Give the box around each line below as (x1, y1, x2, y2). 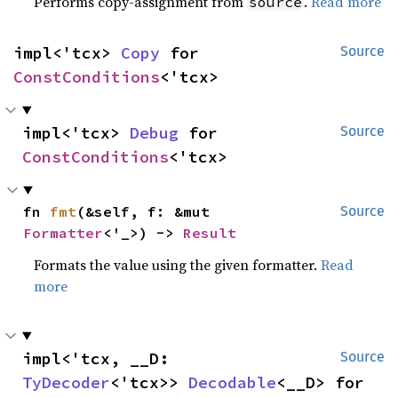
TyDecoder (22, 371, 110, 393)
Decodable (188, 371, 276, 393)
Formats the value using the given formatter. (34, 254, 322, 275)
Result (183, 223, 237, 242)
